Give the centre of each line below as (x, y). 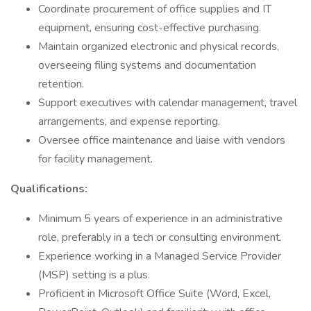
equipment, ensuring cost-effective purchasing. (150, 28)
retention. (61, 84)
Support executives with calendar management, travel (168, 103)
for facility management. (95, 159)
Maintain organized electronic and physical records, (159, 47)
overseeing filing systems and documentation (147, 65)
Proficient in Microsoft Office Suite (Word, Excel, (154, 294)
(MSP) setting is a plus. (94, 275)
